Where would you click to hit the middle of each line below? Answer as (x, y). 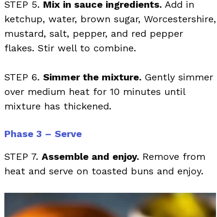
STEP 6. (24, 77)
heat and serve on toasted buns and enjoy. (104, 171)
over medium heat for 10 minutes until (95, 91)
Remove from (172, 156)
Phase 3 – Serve (43, 133)
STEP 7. (23, 156)
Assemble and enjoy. (90, 156)
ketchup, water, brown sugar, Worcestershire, (110, 19)
